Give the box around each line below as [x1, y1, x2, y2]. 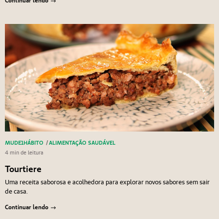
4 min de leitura [4, 149, 44, 156]
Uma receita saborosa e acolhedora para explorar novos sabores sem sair [4, 177, 210, 186]
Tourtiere [4, 163, 42, 175]
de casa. [4, 187, 28, 196]
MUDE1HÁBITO [4, 139, 44, 147]
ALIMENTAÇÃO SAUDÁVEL [48, 139, 115, 147]
